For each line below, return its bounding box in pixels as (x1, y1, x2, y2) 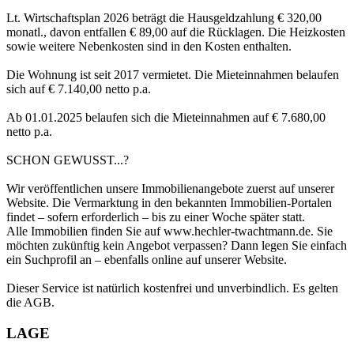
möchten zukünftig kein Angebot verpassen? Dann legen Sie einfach (6, 239, 347, 253)
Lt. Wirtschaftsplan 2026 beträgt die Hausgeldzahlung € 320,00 (6, 11, 322, 25)
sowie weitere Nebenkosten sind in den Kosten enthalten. (6, 40, 292, 54)
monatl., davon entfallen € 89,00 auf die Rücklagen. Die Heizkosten (6, 25, 345, 40)
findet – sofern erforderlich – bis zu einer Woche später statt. (6, 210, 305, 224)
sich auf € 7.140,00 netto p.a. (6, 82, 151, 96)
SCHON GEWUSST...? (6, 153, 129, 168)
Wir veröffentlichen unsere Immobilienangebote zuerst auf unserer (6, 182, 334, 196)
